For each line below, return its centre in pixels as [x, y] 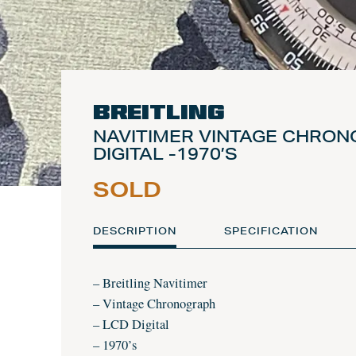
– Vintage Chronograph [154, 304]
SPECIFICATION [271, 231]
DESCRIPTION [135, 231]
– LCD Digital [131, 324]
